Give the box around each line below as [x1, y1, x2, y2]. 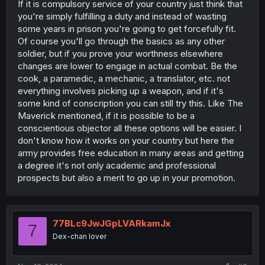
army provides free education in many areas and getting [18, 147, 244, 159]
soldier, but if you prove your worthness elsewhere [18, 47, 223, 59]
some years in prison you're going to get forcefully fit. [18, 22, 236, 34]
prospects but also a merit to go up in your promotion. [18, 172, 235, 183]
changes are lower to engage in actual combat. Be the [18, 60, 237, 72]
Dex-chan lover [53, 231, 106, 241]
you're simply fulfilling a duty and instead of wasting [18, 10, 227, 22]
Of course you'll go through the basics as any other [18, 35, 225, 47]
